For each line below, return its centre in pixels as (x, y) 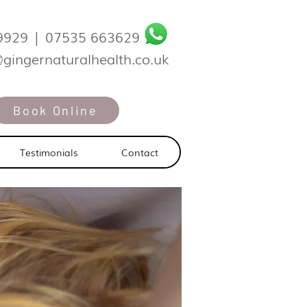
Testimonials (49, 152)
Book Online (56, 110)
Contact (139, 152)
